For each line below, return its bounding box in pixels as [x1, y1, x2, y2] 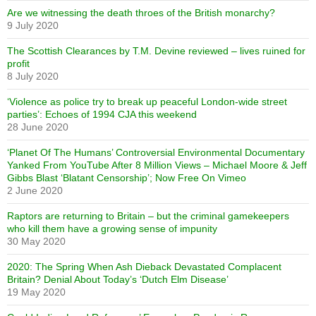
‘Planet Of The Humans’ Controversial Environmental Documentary [7, 146, 305, 158]
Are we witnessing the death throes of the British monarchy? [7, 6, 275, 18]
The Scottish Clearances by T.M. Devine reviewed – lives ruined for [7, 44, 305, 56]
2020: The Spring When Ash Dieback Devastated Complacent [7, 260, 281, 272]
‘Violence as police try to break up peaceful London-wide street [7, 95, 287, 107]
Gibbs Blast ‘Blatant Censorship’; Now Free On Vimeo [7, 171, 246, 183]
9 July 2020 [7, 19, 59, 31]
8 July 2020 [7, 70, 59, 82]
